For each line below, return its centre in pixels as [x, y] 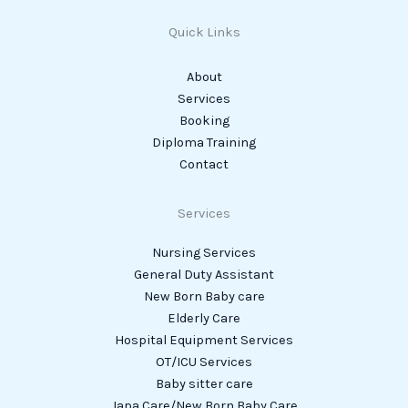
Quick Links [204, 32]
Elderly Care [204, 318]
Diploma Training [204, 143]
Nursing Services [204, 252]
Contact [204, 165]
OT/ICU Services [204, 362]
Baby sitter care [204, 383]
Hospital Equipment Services [204, 340]
